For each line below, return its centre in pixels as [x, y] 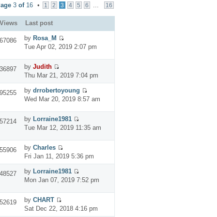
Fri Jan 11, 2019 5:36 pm [59, 156]
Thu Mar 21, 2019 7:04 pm [61, 75]
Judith [42, 66]
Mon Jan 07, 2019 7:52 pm [62, 180]
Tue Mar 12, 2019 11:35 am [62, 127]
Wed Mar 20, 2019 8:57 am [62, 99]
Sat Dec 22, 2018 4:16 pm [61, 208]
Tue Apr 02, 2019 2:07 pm [60, 46]
